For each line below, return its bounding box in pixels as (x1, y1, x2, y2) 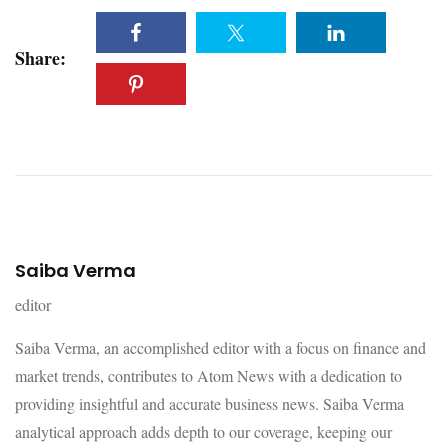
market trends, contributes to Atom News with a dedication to (15, 364, 402, 386)
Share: (15, 45, 66, 72)
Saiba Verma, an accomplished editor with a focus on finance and (15, 336, 426, 358)
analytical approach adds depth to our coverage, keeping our (15, 420, 392, 442)
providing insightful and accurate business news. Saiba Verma (15, 392, 404, 414)
